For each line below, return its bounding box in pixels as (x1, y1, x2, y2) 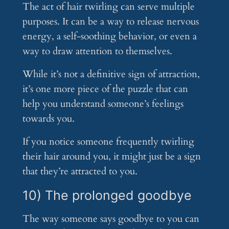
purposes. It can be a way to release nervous (22, 15, 199, 29)
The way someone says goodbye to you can (22, 212, 199, 226)
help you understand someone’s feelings (22, 97, 184, 111)
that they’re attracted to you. (22, 165, 138, 178)
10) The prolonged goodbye (22, 188, 192, 203)
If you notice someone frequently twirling (22, 135, 194, 149)
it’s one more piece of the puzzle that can (22, 82, 188, 96)
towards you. (22, 112, 75, 126)
